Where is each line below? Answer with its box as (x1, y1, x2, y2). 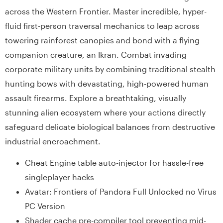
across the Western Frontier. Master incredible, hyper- (5, 6, 207, 16)
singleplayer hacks (25, 172, 94, 182)
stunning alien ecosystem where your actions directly (5, 107, 206, 117)
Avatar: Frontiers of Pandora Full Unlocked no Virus (25, 186, 217, 196)
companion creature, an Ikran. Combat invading (5, 49, 187, 59)
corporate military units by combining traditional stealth (5, 64, 216, 74)
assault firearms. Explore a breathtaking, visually (5, 93, 186, 103)
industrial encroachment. (5, 136, 101, 146)
